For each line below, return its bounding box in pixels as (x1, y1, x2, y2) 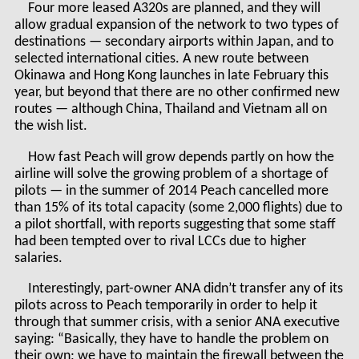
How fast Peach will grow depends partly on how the (28, 150, 335, 164)
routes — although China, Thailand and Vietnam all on (14, 103, 327, 117)
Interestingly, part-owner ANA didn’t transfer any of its (28, 282, 344, 296)
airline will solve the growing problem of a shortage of (14, 167, 329, 181)
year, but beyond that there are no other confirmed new (14, 86, 340, 100)
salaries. (14, 251, 63, 265)
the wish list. (14, 119, 87, 134)
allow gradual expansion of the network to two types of (14, 18, 339, 33)
